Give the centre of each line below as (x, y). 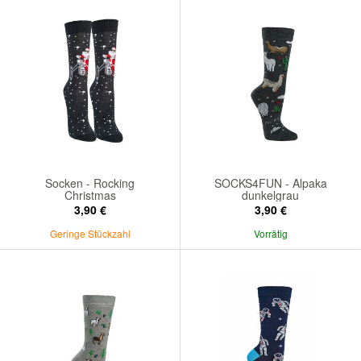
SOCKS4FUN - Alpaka (270, 183)
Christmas (90, 195)
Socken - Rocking (90, 183)
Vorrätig (270, 233)
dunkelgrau (270, 195)
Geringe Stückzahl (90, 233)
